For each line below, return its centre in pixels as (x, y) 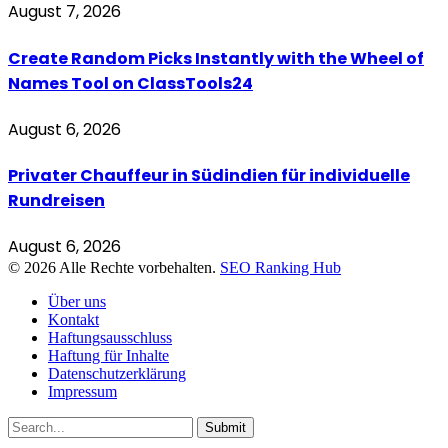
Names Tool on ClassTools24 (130, 83)
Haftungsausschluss (110, 338)
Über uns (77, 302)
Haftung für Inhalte (108, 356)
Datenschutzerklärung (117, 374)
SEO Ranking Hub (280, 268)
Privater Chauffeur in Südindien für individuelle (209, 176)
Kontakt (73, 320)
